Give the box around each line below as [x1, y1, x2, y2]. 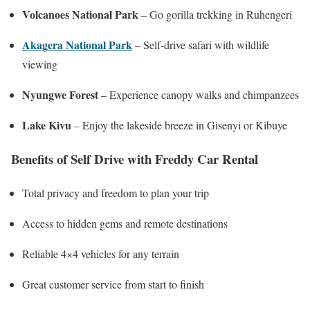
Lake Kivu [22, 117, 71, 134]
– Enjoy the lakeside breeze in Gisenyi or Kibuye [71, 118, 287, 133]
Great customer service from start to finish [22, 276, 204, 291]
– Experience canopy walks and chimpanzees [98, 87, 299, 102]
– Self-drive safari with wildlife [132, 37, 269, 53]
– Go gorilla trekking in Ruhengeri [138, 7, 292, 22]
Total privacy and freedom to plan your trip [22, 185, 209, 200]
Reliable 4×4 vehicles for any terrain [22, 246, 179, 261]
